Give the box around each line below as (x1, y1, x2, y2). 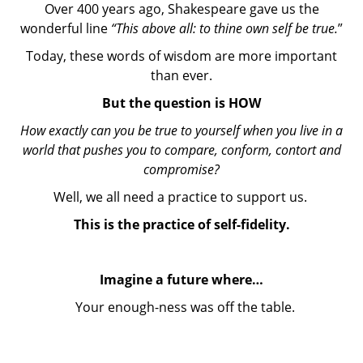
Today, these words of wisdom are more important (26, 46, 337, 65)
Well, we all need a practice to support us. (53, 187, 307, 206)
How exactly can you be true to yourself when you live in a (20, 121, 343, 139)
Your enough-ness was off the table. (75, 297, 295, 316)
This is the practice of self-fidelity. (73, 215, 290, 233)
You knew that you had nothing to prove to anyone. (24, 325, 339, 344)
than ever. (151, 66, 212, 84)
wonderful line (20, 19, 111, 37)
